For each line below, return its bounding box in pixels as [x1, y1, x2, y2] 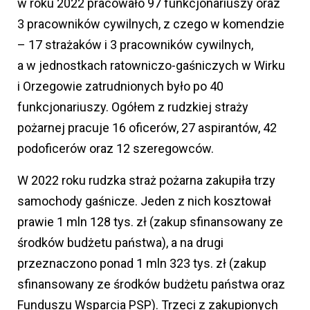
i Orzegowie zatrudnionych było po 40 [17, 79, 224, 94]
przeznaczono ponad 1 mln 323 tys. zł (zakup [17, 256, 266, 271]
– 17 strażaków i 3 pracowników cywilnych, [17, 37, 253, 53]
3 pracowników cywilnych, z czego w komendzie [17, 17, 284, 32]
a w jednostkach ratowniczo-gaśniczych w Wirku [17, 58, 285, 73]
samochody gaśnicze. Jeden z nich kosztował [17, 194, 271, 209]
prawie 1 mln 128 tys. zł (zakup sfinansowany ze [17, 215, 283, 230]
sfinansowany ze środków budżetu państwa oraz [17, 277, 285, 292]
